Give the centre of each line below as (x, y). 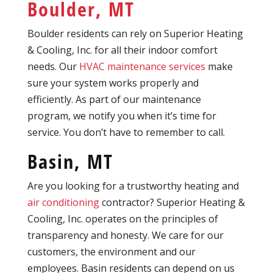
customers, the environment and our (111, 252)
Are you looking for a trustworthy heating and (133, 186)
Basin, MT (70, 161)
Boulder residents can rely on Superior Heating (135, 34)
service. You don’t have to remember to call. (126, 133)
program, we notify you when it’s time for (122, 116)
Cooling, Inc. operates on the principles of (122, 219)
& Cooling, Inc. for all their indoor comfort (122, 50)
